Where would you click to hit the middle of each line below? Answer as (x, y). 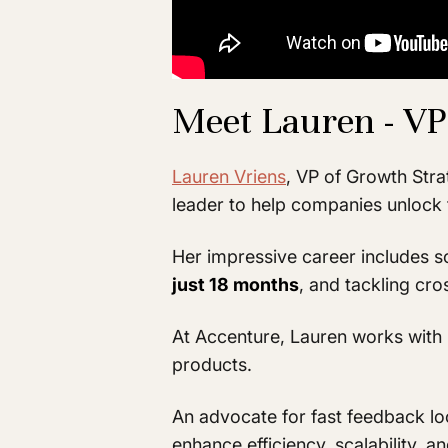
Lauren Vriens (229, 177)
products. (212, 365)
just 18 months (235, 285)
